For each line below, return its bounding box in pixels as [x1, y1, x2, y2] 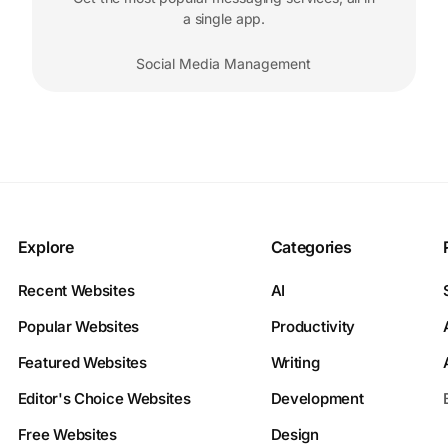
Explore [17, 237, 74, 258]
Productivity [270, 317, 356, 337]
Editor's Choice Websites [17, 389, 191, 409]
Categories [270, 237, 352, 258]
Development [270, 389, 364, 409]
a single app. [182, 10, 266, 28]
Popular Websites [17, 317, 139, 337]
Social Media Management [136, 55, 312, 73]
